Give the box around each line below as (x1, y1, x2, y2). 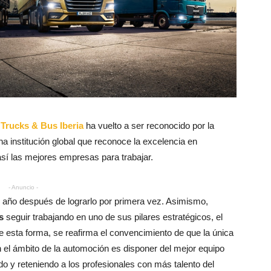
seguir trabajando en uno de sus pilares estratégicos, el (4, 211, 223, 222)
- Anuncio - (8, 183, 38, 191)
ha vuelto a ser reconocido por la (83, 120, 214, 131)
